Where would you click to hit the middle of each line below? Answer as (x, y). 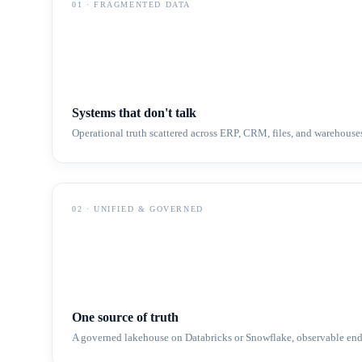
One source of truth (125, 317)
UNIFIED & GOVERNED (149, 209)
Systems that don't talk (134, 113)
